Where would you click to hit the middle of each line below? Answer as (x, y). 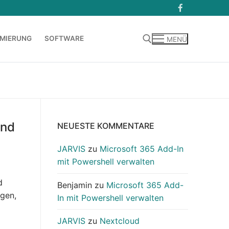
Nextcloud (120, 221)
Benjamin (75, 185)
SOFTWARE (64, 39)
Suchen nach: (37, 82)
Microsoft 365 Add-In (142, 149)
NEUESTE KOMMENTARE (106, 126)
